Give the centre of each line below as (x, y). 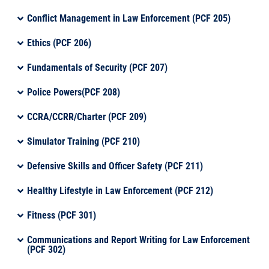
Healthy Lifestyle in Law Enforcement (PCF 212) (120, 190)
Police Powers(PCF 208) (74, 92)
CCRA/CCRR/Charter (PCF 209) (87, 116)
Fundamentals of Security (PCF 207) (98, 67)
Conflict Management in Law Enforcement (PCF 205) (129, 18)
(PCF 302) (47, 249)
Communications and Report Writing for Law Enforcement (139, 240)
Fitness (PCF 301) (62, 215)
